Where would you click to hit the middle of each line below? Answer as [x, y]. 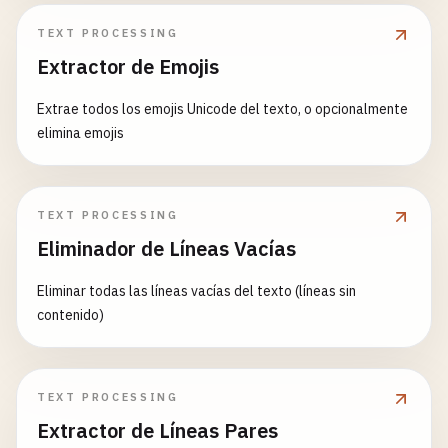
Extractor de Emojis [128, 66]
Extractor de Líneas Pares [157, 430]
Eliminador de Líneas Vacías [166, 248]
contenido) [70, 315]
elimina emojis [80, 133]
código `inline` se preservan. [127, 23]
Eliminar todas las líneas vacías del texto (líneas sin [196, 291]
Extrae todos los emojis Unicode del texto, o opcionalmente [222, 109]
